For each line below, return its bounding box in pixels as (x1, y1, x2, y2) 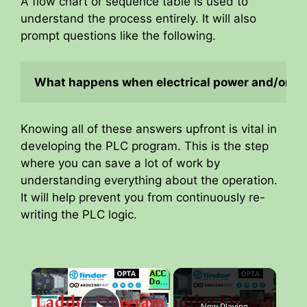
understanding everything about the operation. (21, 173, 278, 187)
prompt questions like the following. (21, 28, 216, 42)
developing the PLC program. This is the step (21, 138, 269, 153)
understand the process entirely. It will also (21, 11, 256, 25)
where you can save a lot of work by (21, 156, 220, 170)
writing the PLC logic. (21, 207, 137, 221)
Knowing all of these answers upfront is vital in (21, 121, 277, 136)
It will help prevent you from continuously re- (21, 190, 265, 204)
